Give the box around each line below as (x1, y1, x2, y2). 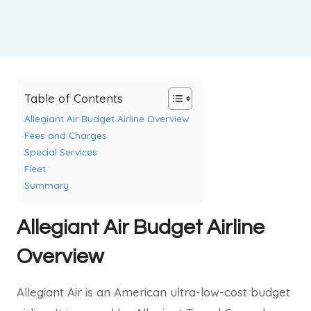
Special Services (24, 146, 97, 158)
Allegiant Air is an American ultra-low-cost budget (17, 285, 290, 299)
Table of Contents (24, 90, 123, 106)
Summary (24, 179, 69, 191)
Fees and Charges (24, 129, 107, 141)
